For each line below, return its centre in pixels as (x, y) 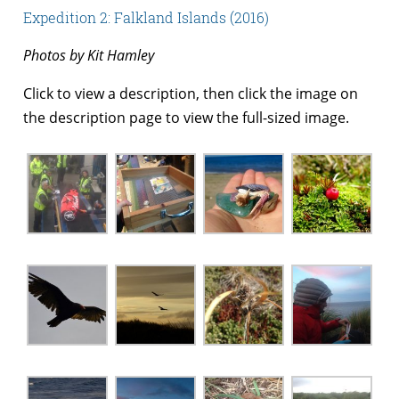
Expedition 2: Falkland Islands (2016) (146, 17)
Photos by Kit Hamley (89, 55)
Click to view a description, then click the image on (191, 93)
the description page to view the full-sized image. (186, 117)
